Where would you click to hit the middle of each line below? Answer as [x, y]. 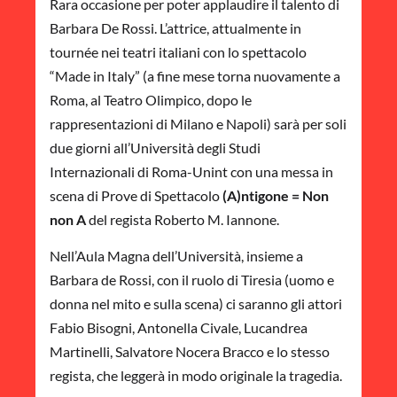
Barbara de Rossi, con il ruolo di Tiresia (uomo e [192, 280]
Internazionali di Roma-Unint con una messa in [191, 171]
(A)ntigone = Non [276, 195]
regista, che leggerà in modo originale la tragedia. [196, 376]
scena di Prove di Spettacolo [136, 195]
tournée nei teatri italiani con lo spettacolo [178, 51]
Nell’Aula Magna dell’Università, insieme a [176, 256]
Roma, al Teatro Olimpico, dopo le [151, 99]
